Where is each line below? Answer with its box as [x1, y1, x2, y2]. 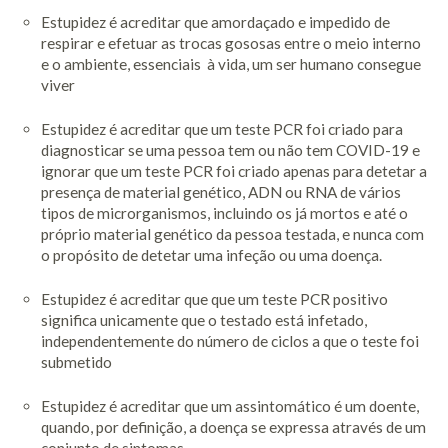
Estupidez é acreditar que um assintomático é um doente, [40, 396, 419, 415]
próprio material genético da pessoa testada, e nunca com [40, 224, 424, 243]
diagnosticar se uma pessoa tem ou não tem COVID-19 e [40, 140, 420, 159]
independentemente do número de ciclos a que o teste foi [40, 331, 419, 350]
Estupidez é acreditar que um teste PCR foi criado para [40, 119, 403, 138]
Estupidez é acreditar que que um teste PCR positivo [40, 289, 388, 308]
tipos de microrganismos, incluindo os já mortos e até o [40, 203, 408, 222]
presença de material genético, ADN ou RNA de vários [40, 182, 401, 201]
